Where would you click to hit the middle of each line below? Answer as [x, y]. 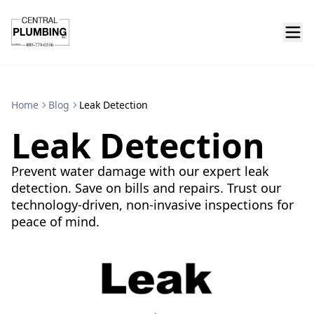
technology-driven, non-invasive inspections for [152, 205]
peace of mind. [55, 221]
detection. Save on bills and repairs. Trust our [146, 188]
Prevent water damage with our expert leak [140, 171]
